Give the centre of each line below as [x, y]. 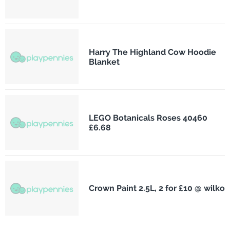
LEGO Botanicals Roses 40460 [148, 118]
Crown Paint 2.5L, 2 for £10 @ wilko [157, 188]
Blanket [104, 62]
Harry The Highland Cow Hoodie [152, 52]
